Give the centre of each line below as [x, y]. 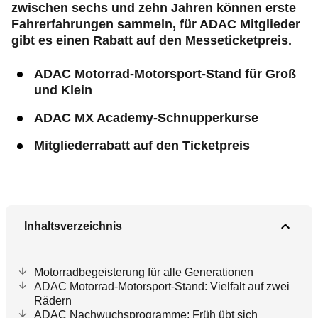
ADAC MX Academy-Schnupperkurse [146, 118]
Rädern [53, 301]
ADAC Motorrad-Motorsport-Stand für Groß [165, 74]
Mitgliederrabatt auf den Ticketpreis [142, 146]
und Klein [63, 90]
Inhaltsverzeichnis [73, 226]
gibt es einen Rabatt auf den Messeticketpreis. [152, 40]
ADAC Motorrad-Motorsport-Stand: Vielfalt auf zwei [162, 286]
